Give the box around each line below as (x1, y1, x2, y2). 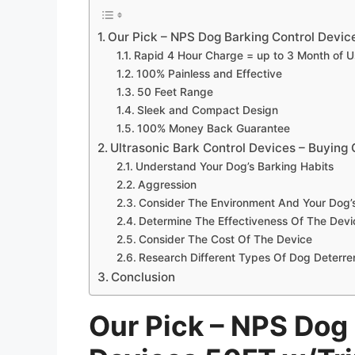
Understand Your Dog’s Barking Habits (135, 160, 337, 174)
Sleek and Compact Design (136, 104, 281, 117)
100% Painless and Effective (136, 67, 285, 81)
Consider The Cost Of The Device (138, 233, 315, 246)
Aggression (137, 178, 197, 192)
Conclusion (111, 269, 176, 285)
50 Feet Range (136, 86, 216, 99)
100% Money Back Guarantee (136, 122, 293, 136)
